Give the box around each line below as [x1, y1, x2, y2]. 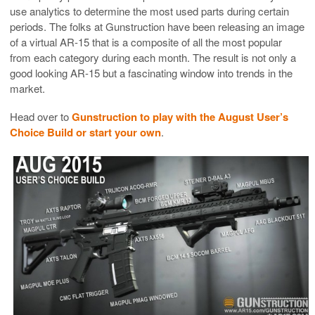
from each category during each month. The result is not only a [10, 49, 296, 65]
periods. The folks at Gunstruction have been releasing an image [10, 18, 304, 34]
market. [10, 80, 45, 96]
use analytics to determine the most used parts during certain [10, 3, 289, 18]
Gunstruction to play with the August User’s [72, 108, 288, 124]
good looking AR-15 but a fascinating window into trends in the [10, 65, 292, 80]
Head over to [10, 108, 72, 124]
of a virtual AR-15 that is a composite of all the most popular [10, 34, 282, 49]
